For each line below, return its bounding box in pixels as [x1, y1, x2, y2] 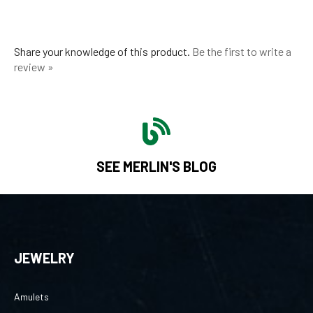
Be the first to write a [192, 29, 291, 43]
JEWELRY [14, 233, 75, 251]
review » [14, 44, 54, 58]
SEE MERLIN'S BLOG [96, 142, 217, 159]
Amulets [14, 275, 49, 287]
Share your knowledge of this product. [14, 29, 192, 43]
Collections [14, 299, 61, 312]
